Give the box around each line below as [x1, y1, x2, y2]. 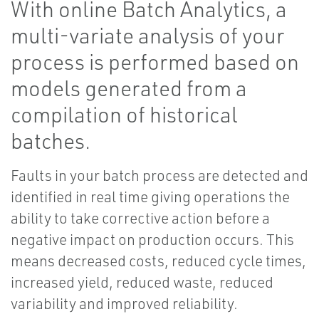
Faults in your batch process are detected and [11, 166, 308, 185]
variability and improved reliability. [11, 294, 238, 313]
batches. [11, 127, 90, 155]
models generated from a [11, 75, 247, 102]
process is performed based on [11, 48, 299, 75]
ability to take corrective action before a [11, 209, 270, 228]
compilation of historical [11, 101, 238, 128]
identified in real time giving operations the [11, 187, 290, 206]
